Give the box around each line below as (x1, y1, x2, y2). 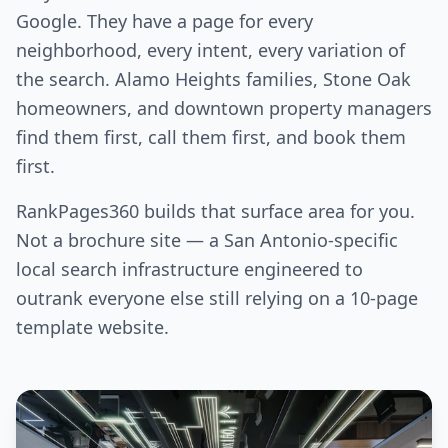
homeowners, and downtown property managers (16, 96, 432, 121)
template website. (16, 315, 169, 340)
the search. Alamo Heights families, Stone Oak (16, 67, 411, 92)
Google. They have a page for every (16, 9, 313, 34)
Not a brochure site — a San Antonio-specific (16, 228, 398, 253)
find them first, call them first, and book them (16, 125, 406, 150)
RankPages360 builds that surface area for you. (16, 199, 415, 224)
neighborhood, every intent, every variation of (16, 38, 405, 63)
